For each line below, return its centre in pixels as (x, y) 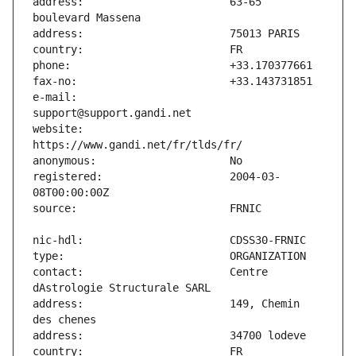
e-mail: (55, 97)
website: (58, 129)
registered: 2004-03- (157, 177)
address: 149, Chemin (166, 304)
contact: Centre (150, 272)
